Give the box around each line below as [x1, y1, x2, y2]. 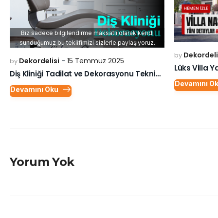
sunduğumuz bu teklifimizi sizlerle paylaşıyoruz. [19, 38, 155, 46]
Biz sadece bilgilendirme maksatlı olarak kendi [20, 29, 154, 36]
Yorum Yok [10, 154, 74, 169]
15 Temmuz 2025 [67, 55, 124, 66]
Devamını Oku [10, 85, 58, 93]
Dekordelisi [19, 55, 59, 66]
